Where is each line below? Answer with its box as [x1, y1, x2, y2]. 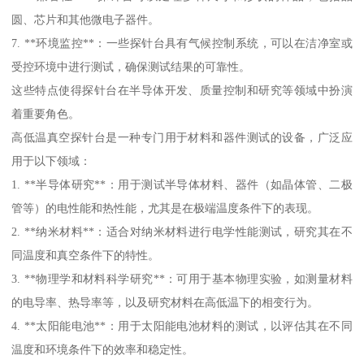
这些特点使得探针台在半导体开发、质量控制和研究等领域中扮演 [11, 84, 353, 97]
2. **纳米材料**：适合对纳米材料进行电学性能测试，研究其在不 [11, 225, 353, 239]
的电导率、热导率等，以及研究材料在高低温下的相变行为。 [11, 296, 319, 310]
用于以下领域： [11, 154, 92, 168]
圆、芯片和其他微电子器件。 [11, 13, 160, 27]
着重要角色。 [11, 107, 80, 121]
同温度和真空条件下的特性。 [11, 249, 160, 262]
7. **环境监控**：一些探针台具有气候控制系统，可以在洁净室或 [11, 37, 353, 50]
